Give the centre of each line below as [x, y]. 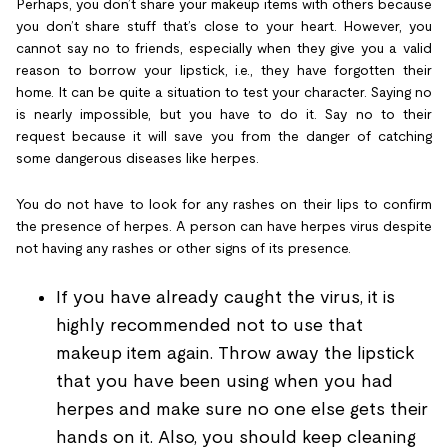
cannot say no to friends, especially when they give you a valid [224, 47]
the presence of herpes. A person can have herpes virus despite [224, 225]
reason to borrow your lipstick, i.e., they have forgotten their [224, 69]
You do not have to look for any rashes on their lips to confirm [224, 203]
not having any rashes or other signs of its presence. [183, 247]
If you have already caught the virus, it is [225, 296]
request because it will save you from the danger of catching [224, 135]
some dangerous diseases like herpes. [137, 157]
